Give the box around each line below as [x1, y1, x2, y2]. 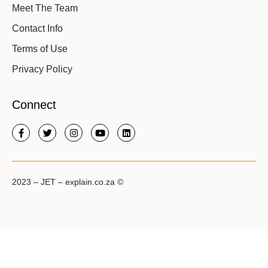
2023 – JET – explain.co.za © [12, 177, 123, 187]
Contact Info [12, 23, 63, 34]
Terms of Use [12, 44, 68, 54]
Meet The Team [12, 3, 78, 14]
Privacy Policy [12, 64, 72, 75]
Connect [12, 98, 56, 112]
